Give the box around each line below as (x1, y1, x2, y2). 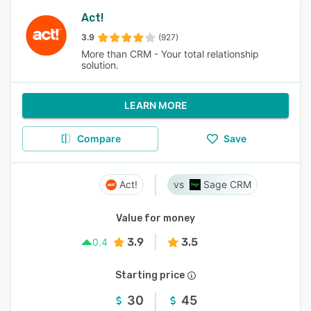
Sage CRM (203, 178, 251, 190)
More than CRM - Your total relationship (81, 48, 259, 60)
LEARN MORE (124, 99, 187, 111)
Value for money (116, 212, 195, 224)
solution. (81, 59, 119, 71)
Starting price (115, 269, 185, 281)
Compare (76, 133, 121, 144)
